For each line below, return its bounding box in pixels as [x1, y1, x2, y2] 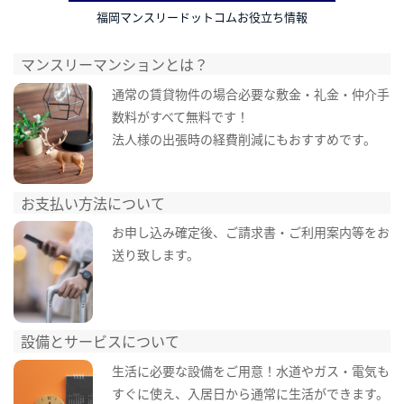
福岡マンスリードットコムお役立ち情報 [96, 7, 308, 25]
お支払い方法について [21, 191, 166, 214]
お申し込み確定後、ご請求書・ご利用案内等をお [111, 223, 390, 242]
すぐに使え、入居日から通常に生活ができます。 [111, 383, 389, 402]
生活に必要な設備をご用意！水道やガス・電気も [111, 361, 390, 380]
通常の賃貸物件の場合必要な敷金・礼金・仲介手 [111, 84, 390, 103]
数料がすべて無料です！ [111, 106, 249, 125]
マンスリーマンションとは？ [21, 53, 209, 76]
